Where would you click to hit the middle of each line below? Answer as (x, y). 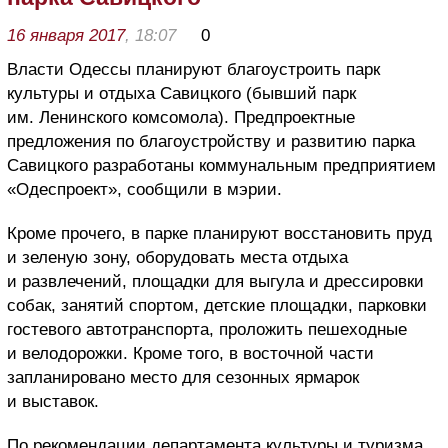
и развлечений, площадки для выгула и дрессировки (215, 281)
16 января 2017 (66, 35)
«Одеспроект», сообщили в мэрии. (144, 189)
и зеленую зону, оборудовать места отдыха (177, 257)
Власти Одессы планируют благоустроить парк (193, 69)
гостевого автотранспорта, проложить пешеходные (207, 329)
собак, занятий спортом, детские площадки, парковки (217, 305)
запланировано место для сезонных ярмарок (183, 377)
